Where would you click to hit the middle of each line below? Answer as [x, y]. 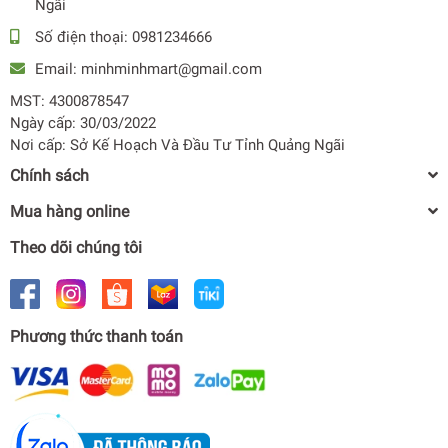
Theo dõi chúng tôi [76, 247]
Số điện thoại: [83, 36]
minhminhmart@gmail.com [171, 68]
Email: [58, 68]
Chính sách [49, 175]
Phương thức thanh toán [96, 336]
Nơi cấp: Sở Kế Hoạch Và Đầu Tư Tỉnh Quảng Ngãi [177, 144]
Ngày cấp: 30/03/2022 [83, 122]
